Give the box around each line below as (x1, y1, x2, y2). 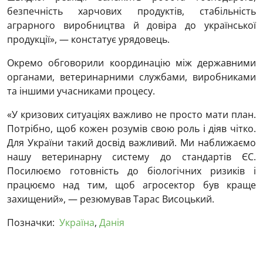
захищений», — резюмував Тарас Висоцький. (7, 193, 214, 206)
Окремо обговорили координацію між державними (7, 56, 256, 70)
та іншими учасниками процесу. (7, 85, 155, 98)
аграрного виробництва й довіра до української (7, 19, 256, 32)
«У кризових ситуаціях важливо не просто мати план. (7, 108, 256, 122)
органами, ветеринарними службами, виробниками (7, 70, 256, 84)
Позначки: (7, 216, 55, 230)
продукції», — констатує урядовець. (7, 33, 170, 46)
